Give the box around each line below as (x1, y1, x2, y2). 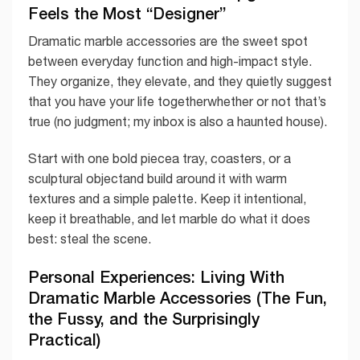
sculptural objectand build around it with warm (28, 171, 287, 186)
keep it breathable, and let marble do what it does (28, 211, 310, 227)
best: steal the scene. (28, 231, 151, 247)
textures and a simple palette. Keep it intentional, (28, 191, 306, 207)
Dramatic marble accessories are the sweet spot (28, 34, 308, 49)
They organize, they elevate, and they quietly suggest (28, 74, 332, 89)
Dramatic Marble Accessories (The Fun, (28, 287, 327, 307)
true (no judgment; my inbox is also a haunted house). (28, 114, 327, 129)
